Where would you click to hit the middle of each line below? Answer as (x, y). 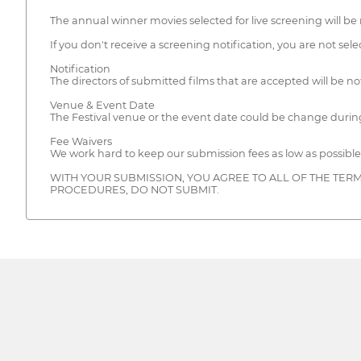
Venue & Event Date (102, 106)
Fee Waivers (81, 142)
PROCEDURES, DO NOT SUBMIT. (134, 190)
